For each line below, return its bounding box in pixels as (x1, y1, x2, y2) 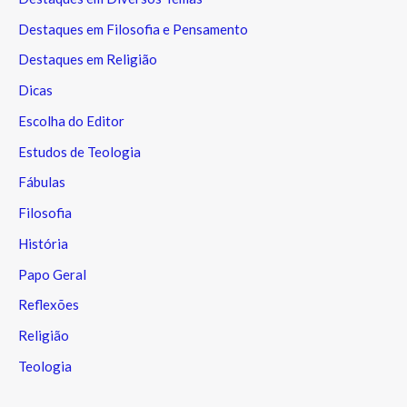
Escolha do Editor (18, 112, 124, 129)
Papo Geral (18, 265, 86, 283)
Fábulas (18, 174, 65, 191)
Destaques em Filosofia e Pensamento (18, 20, 248, 37)
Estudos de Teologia (18, 143, 141, 160)
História (18, 234, 68, 252)
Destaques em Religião (18, 51, 157, 68)
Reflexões (18, 296, 79, 313)
